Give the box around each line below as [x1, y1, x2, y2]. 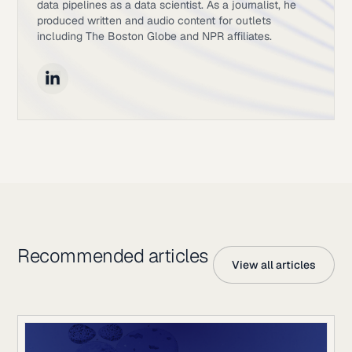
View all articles [231, 257, 316, 272]
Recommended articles [17, 243, 208, 268]
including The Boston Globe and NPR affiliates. [37, 28, 273, 43]
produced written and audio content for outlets [37, 13, 272, 27]
